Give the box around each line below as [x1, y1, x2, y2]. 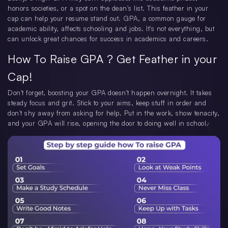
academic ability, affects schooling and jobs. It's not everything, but [8, 24, 214, 33]
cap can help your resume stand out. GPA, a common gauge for [8, 14, 206, 23]
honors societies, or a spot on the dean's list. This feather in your [8, 4, 208, 13]
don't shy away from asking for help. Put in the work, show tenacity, [8, 109, 219, 118]
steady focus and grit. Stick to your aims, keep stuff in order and [8, 99, 206, 107]
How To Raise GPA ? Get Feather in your [8, 52, 217, 66]
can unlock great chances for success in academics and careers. [8, 35, 208, 43]
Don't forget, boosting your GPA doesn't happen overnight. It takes [8, 89, 212, 97]
